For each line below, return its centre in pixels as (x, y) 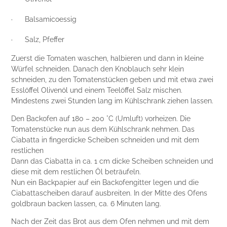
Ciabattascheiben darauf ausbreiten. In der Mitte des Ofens (109, 193)
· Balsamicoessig (44, 20)
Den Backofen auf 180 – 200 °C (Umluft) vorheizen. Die (101, 119)
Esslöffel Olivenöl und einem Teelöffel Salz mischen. (97, 90)
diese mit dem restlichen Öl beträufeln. (76, 172)
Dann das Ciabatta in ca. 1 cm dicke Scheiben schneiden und (112, 161)
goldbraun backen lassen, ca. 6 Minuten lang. (86, 204)
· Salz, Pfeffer (38, 40)
